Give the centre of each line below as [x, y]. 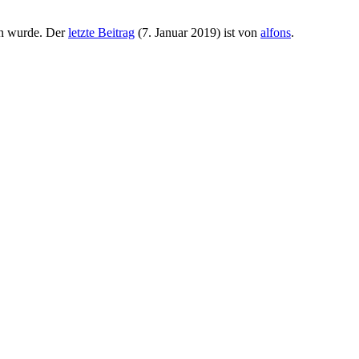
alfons [276, 32]
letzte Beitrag [101, 32]
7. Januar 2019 [179, 32]
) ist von [238, 32]
